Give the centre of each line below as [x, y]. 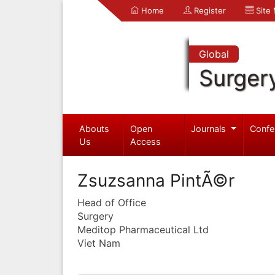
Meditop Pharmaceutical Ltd [143, 229]
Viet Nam [99, 243]
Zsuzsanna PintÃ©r [156, 180]
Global [214, 54]
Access [146, 141]
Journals [210, 128]
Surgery [95, 216]
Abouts [94, 128]
